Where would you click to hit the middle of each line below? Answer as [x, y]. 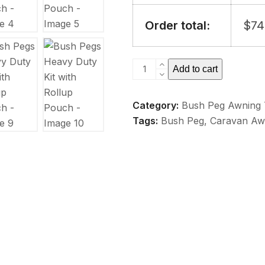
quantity [150, 189]
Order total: [177, 25]
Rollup [146, 158]
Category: [156, 105]
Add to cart [195, 69]
